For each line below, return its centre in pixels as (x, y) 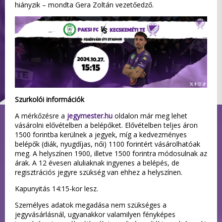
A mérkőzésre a (41, 115)
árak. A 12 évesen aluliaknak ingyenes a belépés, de (97, 163)
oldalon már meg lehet (150, 115)
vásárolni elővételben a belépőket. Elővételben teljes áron (106, 125)
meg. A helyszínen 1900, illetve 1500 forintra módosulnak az (111, 153)
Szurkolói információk (51, 99)
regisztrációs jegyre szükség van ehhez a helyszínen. (99, 172)
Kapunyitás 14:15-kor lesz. (56, 188)
